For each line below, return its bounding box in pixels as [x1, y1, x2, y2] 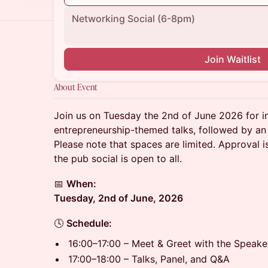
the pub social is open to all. [54, 153, 182, 165]
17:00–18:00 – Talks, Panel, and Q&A [68, 253, 230, 265]
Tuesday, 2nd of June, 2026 [54, 192, 183, 204]
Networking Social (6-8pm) [72, 13, 195, 25]
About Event [54, 81, 98, 93]
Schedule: [66, 217, 112, 229]
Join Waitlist [205, 53, 261, 65]
